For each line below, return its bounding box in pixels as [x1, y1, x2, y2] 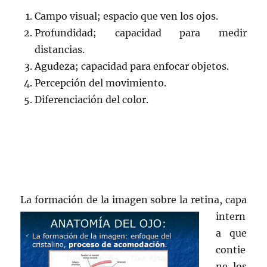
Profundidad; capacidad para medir [35, 26, 247, 39]
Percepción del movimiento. [35, 76, 167, 89]
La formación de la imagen [20, 193, 151, 206]
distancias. [35, 43, 85, 55]
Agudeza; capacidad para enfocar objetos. [35, 60, 229, 72]
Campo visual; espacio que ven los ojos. [35, 10, 219, 22]
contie [216, 243, 246, 256]
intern [216, 210, 246, 222]
